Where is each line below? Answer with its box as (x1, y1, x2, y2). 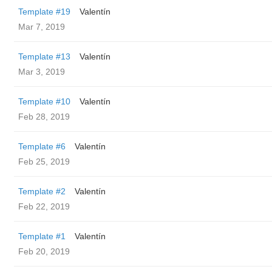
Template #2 (18, 186, 66, 196)
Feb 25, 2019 (18, 157, 70, 166)
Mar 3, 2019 (18, 67, 65, 76)
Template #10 (18, 97, 70, 106)
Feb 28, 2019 (18, 112, 70, 121)
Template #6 (18, 141, 66, 151)
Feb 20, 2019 (18, 246, 70, 256)
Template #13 (18, 52, 70, 61)
